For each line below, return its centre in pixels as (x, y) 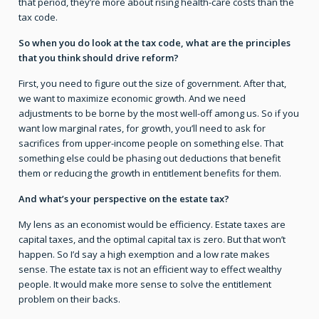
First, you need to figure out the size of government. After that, (152, 84)
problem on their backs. (69, 299)
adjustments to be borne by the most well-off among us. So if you (159, 114)
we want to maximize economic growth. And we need (132, 99)
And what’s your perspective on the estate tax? (124, 199)
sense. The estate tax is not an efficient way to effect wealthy (150, 270)
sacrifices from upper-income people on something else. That (151, 143)
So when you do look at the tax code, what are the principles (155, 43)
